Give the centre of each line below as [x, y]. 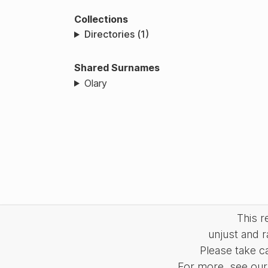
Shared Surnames [117, 68]
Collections [101, 19]
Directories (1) [116, 34]
